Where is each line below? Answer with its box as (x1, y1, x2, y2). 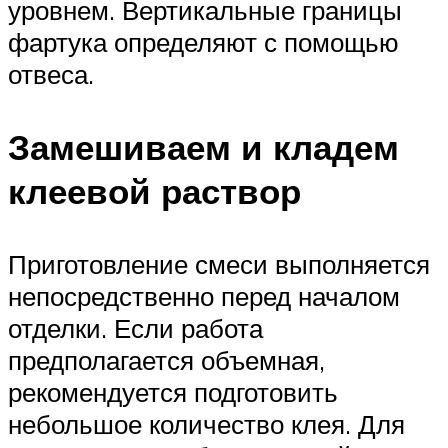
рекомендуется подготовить (8, 376, 338, 409)
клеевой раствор (8, 169, 301, 214)
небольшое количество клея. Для (8, 408, 405, 441)
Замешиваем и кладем (8, 125, 399, 170)
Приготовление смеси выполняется (8, 248, 430, 281)
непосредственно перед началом (8, 280, 400, 313)
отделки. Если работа (8, 312, 263, 345)
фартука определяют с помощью (8, 25, 399, 58)
